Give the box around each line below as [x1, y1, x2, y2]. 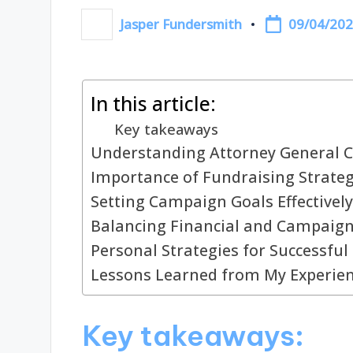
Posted [80, 20, 126, 39]
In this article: [90, 91, 216, 117]
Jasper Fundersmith [120, 15, 243, 34]
